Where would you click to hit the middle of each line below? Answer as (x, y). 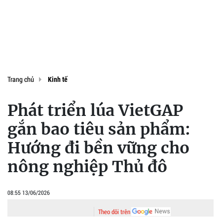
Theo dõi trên (114, 212)
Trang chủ (21, 79)
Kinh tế (58, 80)
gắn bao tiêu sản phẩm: (99, 129)
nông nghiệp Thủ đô (87, 167)
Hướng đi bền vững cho (98, 148)
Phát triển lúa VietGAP (95, 110)
